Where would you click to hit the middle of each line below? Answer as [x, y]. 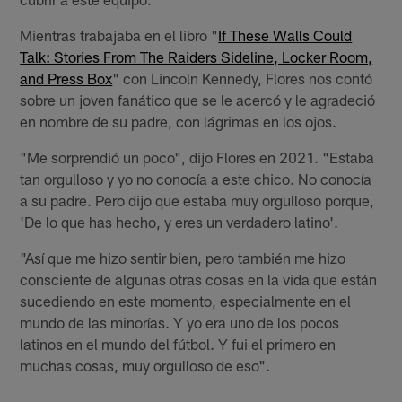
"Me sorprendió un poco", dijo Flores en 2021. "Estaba [197, 157]
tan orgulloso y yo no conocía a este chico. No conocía [196, 178]
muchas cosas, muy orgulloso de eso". [145, 365]
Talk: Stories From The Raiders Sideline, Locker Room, [197, 56]
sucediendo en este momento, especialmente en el [186, 300]
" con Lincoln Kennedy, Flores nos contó [243, 78]
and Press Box [66, 78]
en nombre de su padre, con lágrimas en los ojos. [179, 121]
